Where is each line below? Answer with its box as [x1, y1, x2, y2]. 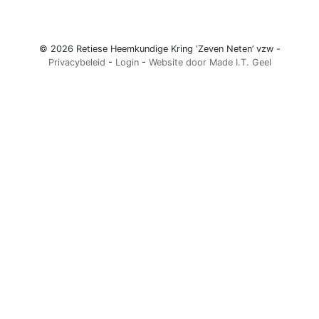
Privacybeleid [48, 57, 105, 68]
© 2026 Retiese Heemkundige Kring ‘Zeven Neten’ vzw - [38, 43, 281, 54]
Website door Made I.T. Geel [148, 57, 271, 68]
